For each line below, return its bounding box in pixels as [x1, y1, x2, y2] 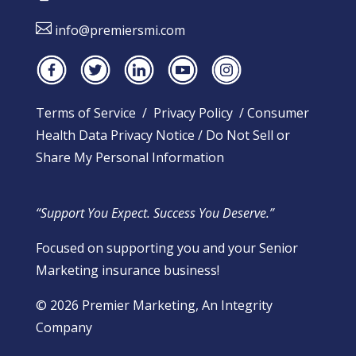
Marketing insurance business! [35, 261, 219, 279]
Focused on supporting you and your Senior [35, 238, 298, 257]
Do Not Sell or [205, 126, 290, 145]
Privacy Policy [153, 104, 233, 122]
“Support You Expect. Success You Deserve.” [35, 203, 274, 222]
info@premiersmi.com [54, 21, 185, 40]
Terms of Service [35, 104, 136, 122]
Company [35, 318, 92, 336]
